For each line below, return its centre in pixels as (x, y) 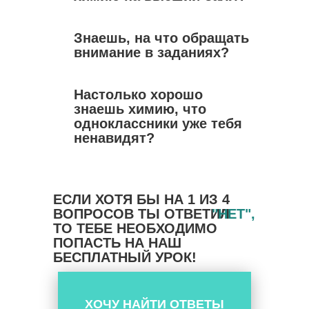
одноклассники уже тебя (158, 123)
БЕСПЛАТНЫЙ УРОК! (125, 257)
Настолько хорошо (138, 94)
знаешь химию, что (140, 109)
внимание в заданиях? (151, 52)
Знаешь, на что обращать (161, 38)
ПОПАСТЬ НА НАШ (117, 243)
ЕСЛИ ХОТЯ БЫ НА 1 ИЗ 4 (141, 199)
